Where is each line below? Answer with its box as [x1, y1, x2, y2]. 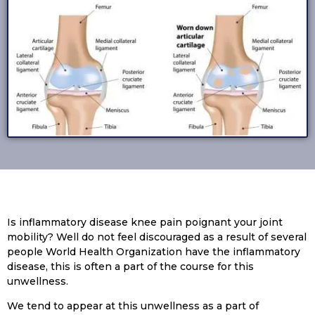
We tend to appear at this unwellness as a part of [7, 300, 259, 313]
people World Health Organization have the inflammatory [7, 245, 300, 258]
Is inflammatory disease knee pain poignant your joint [7, 215, 283, 229]
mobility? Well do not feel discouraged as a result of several [7, 230, 307, 243]
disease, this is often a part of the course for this [7, 259, 254, 273]
